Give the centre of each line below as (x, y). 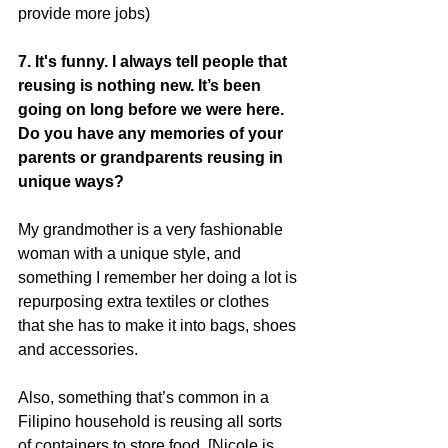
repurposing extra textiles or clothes (145, 301)
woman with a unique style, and (131, 253)
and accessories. (78, 349)
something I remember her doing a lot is (159, 277)
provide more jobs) (84, 13)
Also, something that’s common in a (145, 397)
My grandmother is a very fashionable (152, 229)
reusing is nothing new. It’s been (141, 85)
